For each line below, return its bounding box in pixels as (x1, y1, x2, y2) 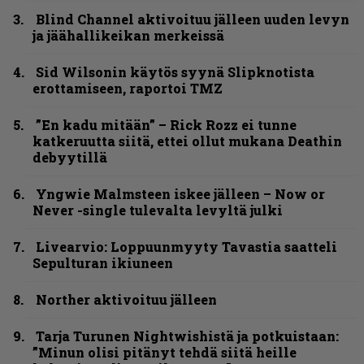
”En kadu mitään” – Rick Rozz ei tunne (36, 116, 297, 134)
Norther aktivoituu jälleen (36, 291, 217, 309)
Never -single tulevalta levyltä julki (32, 201, 283, 219)
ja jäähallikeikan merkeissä (32, 27, 224, 45)
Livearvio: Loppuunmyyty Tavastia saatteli (36, 238, 337, 256)
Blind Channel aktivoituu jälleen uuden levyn (36, 11, 349, 28)
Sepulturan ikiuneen (32, 254, 173, 272)
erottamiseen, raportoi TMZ (32, 80, 223, 97)
